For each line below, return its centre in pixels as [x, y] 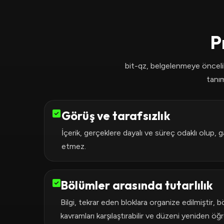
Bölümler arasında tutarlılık [137, 185]
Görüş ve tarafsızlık [115, 116]
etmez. [73, 146]
